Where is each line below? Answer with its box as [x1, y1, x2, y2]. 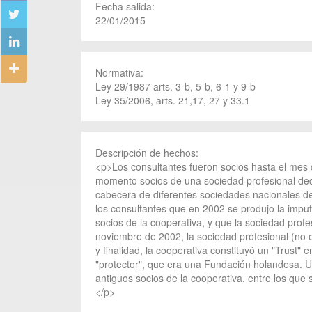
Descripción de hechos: [95, 146, 201, 159]
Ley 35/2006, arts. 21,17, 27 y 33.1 [95, 93, 250, 107]
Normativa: [95, 65, 146, 79]
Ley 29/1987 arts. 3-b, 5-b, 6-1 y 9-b [95, 79, 256, 93]
